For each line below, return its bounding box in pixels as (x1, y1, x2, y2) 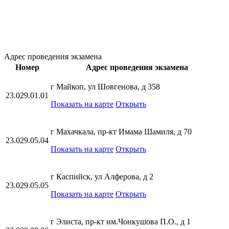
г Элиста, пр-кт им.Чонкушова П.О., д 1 (51, 217, 191, 226)
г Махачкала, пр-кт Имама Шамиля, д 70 (51, 127, 192, 136)
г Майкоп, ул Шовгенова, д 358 (51, 82, 160, 91)
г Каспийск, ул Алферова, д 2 (51, 172, 153, 181)
